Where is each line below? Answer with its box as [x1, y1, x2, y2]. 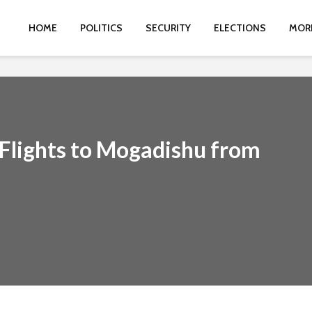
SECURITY [146, 22, 191, 34]
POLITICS [80, 22, 123, 34]
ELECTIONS [214, 22, 266, 34]
